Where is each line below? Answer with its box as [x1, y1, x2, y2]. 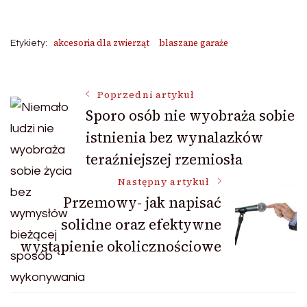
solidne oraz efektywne [61, 214, 221, 234]
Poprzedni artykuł [97, 88, 195, 101]
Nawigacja [10, 86, 145, 123]
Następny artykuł [117, 175, 210, 188]
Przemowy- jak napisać [63, 193, 221, 212]
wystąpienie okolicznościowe [20, 236, 221, 256]
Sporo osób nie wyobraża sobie [86, 106, 295, 125]
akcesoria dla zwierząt [53, 37, 149, 49]
